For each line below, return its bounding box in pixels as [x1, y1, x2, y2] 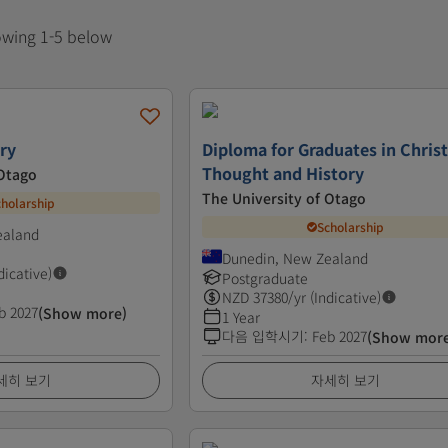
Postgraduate [222, 267, 309, 288]
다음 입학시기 [222, 325, 305, 346]
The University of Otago [202, 187, 367, 208]
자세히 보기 [311, 369, 381, 390]
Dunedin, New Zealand [222, 247, 369, 268]
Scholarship [317, 218, 385, 236]
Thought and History [202, 160, 365, 185]
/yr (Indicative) [288, 286, 382, 307]
